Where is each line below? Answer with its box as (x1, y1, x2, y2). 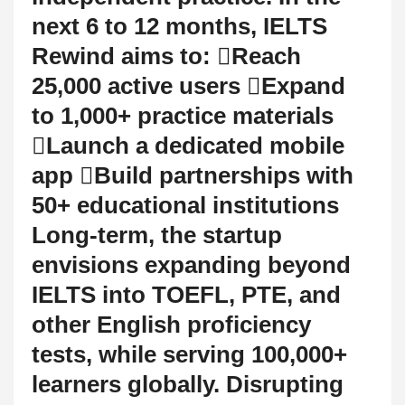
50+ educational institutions (32, 191, 339, 219)
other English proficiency (32, 310, 311, 338)
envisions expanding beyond (32, 250, 351, 278)
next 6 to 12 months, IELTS (32, 12, 327, 40)
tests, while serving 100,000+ (32, 340, 347, 368)
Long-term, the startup (32, 221, 282, 249)
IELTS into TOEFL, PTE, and (32, 280, 341, 308)
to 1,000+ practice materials (32, 101, 334, 129)
